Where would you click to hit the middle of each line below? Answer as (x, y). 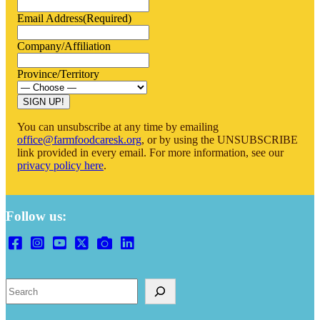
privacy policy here (60, 165)
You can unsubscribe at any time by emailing (118, 126)
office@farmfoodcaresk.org (79, 139)
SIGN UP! (44, 101)
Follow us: (36, 216)
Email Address (50, 18)
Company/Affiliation (64, 46)
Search (22, 284)
